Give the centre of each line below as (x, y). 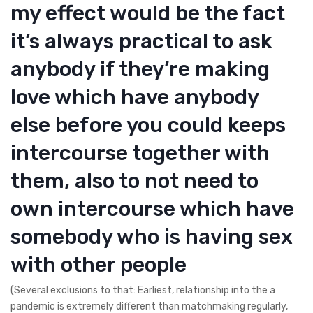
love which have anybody (134, 97)
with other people (99, 264)
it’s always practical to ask (141, 41)
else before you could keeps (148, 125)
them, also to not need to (134, 181)
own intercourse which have (152, 209)
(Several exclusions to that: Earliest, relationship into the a (143, 290)
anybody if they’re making (140, 69)
